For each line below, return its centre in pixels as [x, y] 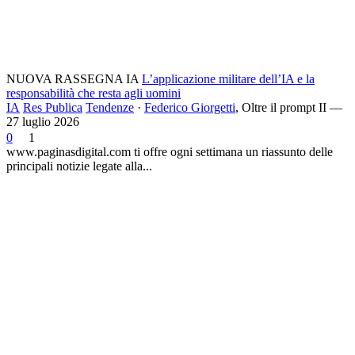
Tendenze [110, 107]
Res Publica [53, 107]
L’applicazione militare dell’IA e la [228, 78]
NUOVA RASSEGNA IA [73, 78]
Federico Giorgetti [190, 107]
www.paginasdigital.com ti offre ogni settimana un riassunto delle [170, 151]
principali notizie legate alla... [79, 166]
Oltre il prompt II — [292, 107]
